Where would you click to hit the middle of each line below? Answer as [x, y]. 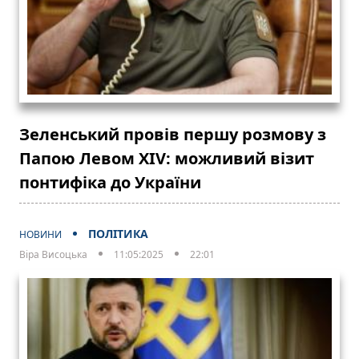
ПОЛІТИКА [118, 233]
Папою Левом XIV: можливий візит [167, 158]
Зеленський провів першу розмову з [173, 134]
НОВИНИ [40, 234]
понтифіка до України [110, 182]
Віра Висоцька [53, 254]
